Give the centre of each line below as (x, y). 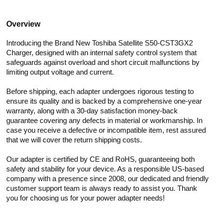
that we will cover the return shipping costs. (74, 140)
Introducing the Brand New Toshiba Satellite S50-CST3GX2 (100, 43)
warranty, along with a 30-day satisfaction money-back (92, 111)
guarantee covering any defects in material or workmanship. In (105, 121)
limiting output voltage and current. (60, 72)
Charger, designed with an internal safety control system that (102, 53)
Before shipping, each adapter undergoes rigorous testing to (100, 92)
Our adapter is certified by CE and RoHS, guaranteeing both (101, 159)
